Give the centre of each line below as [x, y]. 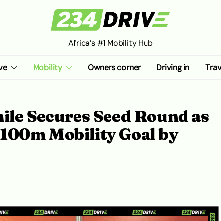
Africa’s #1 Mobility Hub [110, 43]
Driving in [173, 67]
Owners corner [114, 67]
